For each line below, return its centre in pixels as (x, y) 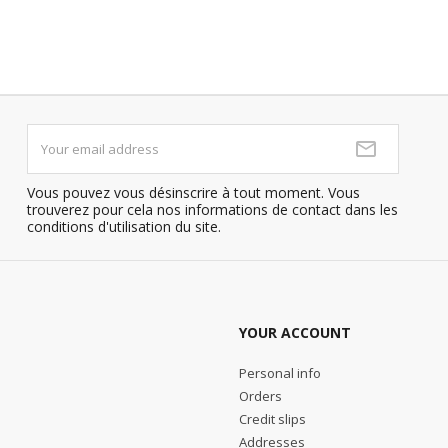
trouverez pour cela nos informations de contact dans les (212, 210)
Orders (260, 396)
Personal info (280, 373)
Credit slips (272, 419)
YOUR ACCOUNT (295, 333)
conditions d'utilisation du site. (123, 227)
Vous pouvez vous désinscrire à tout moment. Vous (193, 193)
